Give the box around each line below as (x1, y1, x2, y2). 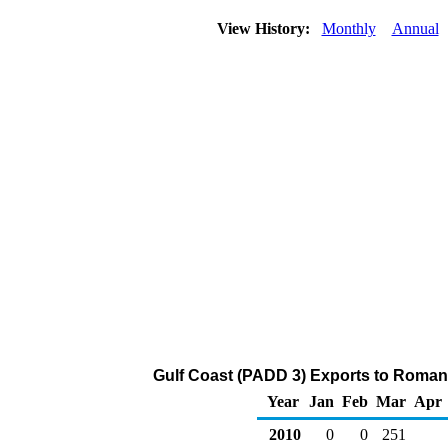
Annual (391, 20, 439, 37)
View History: (212, 20, 318, 37)
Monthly (321, 20, 376, 37)
